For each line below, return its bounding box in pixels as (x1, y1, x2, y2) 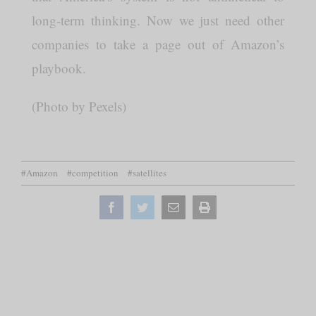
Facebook (116, 200, 160, 212)
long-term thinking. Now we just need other (31, 11, 285, 30)
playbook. (31, 59, 86, 78)
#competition (67, 166, 119, 180)
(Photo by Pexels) (31, 97, 126, 116)
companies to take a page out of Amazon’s (31, 35, 285, 54)
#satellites (128, 166, 166, 180)
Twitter (147, 200, 179, 212)
